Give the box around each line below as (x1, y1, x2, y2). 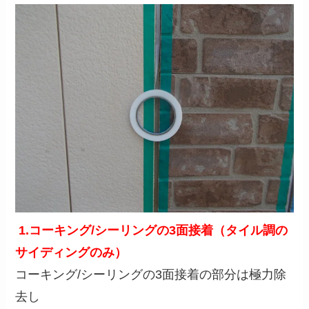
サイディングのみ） (15, 246, 128, 260)
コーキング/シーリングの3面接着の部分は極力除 (15, 268, 287, 282)
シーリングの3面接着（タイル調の (94, 223, 288, 238)
